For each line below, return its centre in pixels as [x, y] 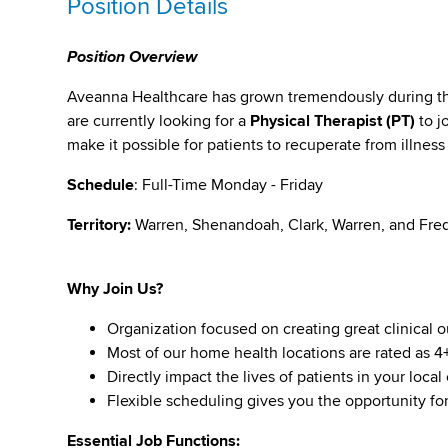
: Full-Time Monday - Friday [231, 185]
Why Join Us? [115, 289]
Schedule [101, 185]
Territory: [101, 225]
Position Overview [132, 57]
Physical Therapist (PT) [335, 121]
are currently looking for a [159, 121]
